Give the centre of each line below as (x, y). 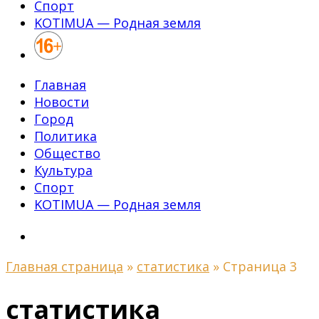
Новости (62, 102)
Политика (66, 136)
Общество (67, 153)
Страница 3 (260, 266)
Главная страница (64, 266)
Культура (63, 170)
